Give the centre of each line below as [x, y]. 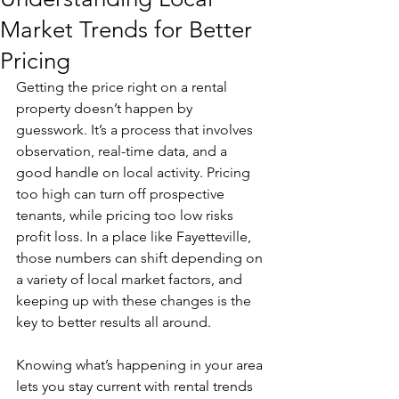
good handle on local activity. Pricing [135, 172]
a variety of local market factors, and [131, 279]
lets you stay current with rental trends [136, 386]
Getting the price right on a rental [123, 87]
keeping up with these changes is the [135, 301]
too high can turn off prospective [122, 194]
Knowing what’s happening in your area [141, 365]
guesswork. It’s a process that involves [136, 130]
